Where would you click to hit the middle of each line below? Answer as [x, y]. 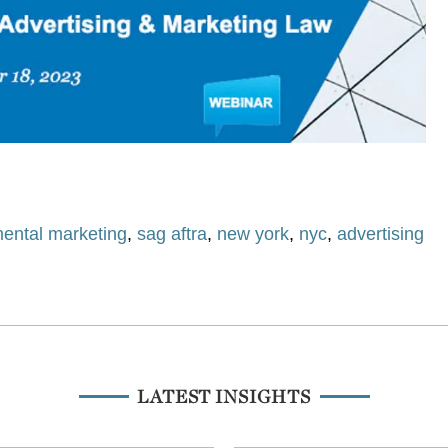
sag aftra [172, 233]
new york [253, 233]
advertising [381, 233]
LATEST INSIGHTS [224, 396]
